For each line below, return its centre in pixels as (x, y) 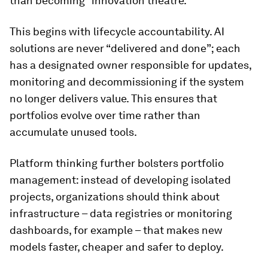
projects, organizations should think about (115, 197)
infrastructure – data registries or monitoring (121, 213)
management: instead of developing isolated (120, 180)
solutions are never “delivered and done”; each (125, 48)
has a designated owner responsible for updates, (130, 65)
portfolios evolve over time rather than (105, 115)
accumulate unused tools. (73, 132)
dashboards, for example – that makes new (116, 230)
